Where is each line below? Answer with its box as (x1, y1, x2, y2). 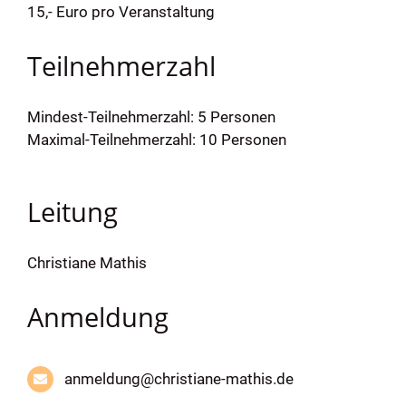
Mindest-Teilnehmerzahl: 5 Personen (26, 108, 275, 127)
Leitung (26, 194, 118, 230)
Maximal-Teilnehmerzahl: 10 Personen (26, 130, 286, 150)
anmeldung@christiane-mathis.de (63, 370, 294, 389)
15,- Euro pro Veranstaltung (26, 3, 215, 22)
